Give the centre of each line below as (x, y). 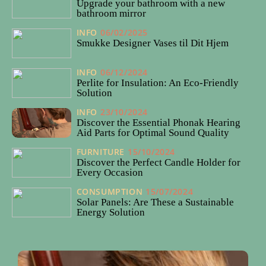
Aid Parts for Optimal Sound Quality (153, 133)
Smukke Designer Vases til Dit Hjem (152, 43)
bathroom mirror (111, 14)
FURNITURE (100, 152)
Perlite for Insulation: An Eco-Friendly (157, 83)
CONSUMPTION (110, 192)
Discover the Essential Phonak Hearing (158, 123)
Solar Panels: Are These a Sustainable (155, 202)
